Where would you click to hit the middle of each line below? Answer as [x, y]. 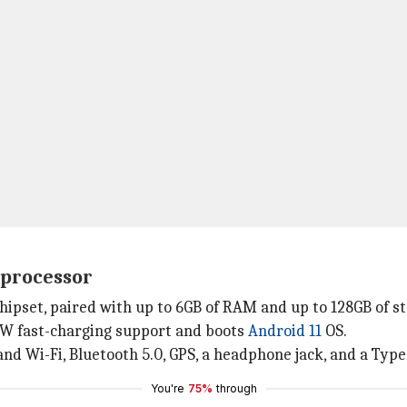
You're [167, 388]
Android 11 [285, 331]
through [236, 388]
